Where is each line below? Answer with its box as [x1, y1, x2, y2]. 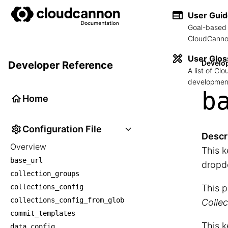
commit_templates [10, 209, 75, 217]
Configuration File [22, 124, 102, 134]
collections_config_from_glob [10, 196, 124, 204]
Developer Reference [8, 59, 113, 71]
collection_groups [10, 169, 79, 178]
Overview [10, 141, 46, 152]
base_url [10, 156, 43, 164]
